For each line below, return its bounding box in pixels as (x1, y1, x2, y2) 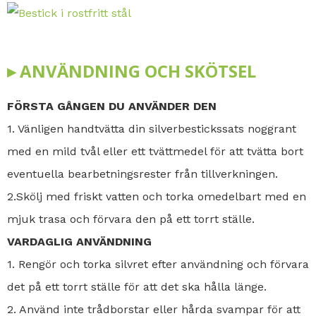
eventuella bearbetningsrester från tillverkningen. (7, 166, 278, 181)
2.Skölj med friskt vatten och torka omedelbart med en (7, 189, 306, 203)
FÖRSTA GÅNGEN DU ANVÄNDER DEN (7, 99, 217, 113)
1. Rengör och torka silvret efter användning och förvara (7, 257, 309, 271)
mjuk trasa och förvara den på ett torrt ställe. (7, 212, 255, 226)
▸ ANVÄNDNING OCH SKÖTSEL (7, 59, 256, 83)
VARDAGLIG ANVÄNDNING (7, 234, 152, 248)
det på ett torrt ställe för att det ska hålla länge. (7, 279, 267, 293)
